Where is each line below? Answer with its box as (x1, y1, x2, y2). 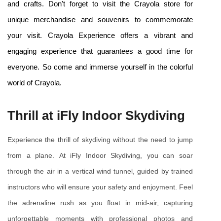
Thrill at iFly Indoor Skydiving (7, 108, 185, 123)
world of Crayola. (7, 79, 62, 87)
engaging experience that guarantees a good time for (7, 47, 193, 56)
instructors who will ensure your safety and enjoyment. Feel (7, 183, 193, 191)
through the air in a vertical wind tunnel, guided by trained (7, 167, 193, 176)
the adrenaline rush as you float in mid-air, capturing (7, 199, 193, 207)
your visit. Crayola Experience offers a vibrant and (7, 32, 193, 40)
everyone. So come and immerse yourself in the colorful (7, 63, 193, 72)
